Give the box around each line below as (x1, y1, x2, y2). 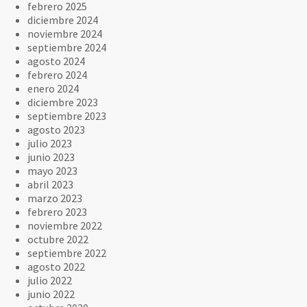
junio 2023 (27, 149, 75, 164)
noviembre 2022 (27, 218, 102, 232)
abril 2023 (27, 177, 73, 191)
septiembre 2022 (27, 245, 106, 260)
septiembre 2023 (27, 108, 106, 123)
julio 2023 (27, 136, 72, 150)
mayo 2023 (27, 163, 77, 177)
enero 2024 (27, 81, 79, 95)
